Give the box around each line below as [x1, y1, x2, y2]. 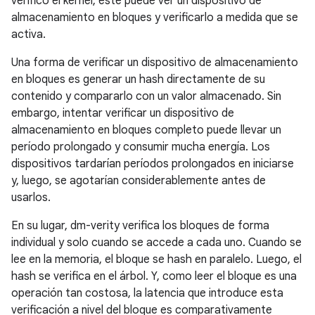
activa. [11, 27, 46, 42]
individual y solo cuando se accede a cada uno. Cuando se [11, 236, 302, 250]
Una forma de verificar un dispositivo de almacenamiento [11, 56, 298, 70]
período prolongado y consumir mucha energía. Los [11, 140, 270, 155]
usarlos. [11, 191, 51, 205]
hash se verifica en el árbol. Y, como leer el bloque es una [11, 269, 297, 284]
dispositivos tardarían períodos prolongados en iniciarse [11, 157, 294, 172]
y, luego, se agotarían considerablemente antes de [11, 174, 266, 188]
